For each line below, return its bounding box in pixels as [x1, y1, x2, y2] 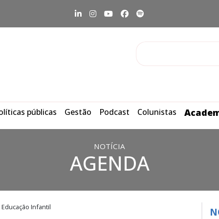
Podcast [99, 107, 130, 117]
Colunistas [137, 107, 176, 117]
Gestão [65, 107, 91, 117]
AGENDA [69, 150, 150, 176]
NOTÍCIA [94, 141, 125, 151]
